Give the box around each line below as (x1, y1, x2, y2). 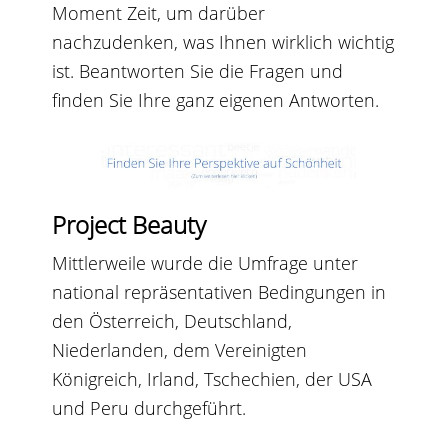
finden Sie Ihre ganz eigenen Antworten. (52, 87, 380, 112)
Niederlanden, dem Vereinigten (52, 337, 308, 362)
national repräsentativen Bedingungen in (52, 279, 387, 304)
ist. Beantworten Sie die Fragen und (52, 58, 344, 83)
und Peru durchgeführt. (52, 395, 247, 420)
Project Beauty (52, 207, 207, 241)
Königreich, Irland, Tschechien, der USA (52, 366, 373, 391)
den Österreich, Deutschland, (52, 308, 293, 333)
